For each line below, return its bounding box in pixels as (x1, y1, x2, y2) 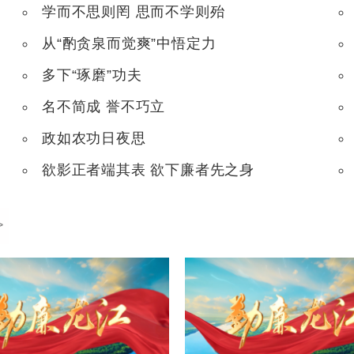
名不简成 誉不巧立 (42, 98, 166, 115)
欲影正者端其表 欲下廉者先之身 (42, 161, 254, 178)
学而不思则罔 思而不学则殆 (42, 3, 225, 20)
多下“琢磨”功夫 (42, 66, 142, 83)
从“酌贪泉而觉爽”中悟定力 (42, 35, 217, 51)
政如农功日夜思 (42, 130, 146, 146)
